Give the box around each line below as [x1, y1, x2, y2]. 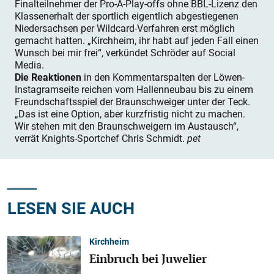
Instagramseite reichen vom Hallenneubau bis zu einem [15, 83, 253, 97]
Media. [15, 58, 44, 72]
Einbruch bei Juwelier [89, 250, 207, 267]
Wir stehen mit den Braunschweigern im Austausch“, [15, 119, 239, 133]
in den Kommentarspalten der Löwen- [81, 70, 245, 84]
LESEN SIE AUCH [7, 196, 135, 220]
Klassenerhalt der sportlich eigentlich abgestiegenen [15, 9, 239, 23]
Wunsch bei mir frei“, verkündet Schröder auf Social [15, 46, 235, 60]
